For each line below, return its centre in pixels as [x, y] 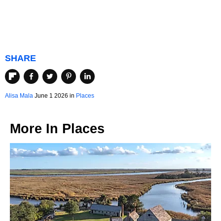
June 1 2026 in [55, 95]
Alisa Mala [19, 95]
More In [36, 129]
